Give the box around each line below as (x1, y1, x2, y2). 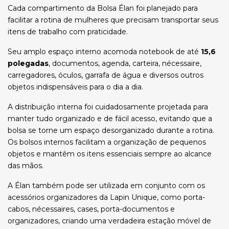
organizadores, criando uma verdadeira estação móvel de (8, 216, 211, 225)
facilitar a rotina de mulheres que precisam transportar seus (8, 15, 218, 25)
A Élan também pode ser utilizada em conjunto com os (8, 181, 205, 190)
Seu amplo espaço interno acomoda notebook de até (8, 47, 201, 56)
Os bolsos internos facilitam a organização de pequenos (8, 138, 206, 147)
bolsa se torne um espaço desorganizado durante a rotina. (8, 126, 214, 135)
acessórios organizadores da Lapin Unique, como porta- (8, 193, 205, 202)
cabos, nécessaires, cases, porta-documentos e (8, 204, 175, 214)
